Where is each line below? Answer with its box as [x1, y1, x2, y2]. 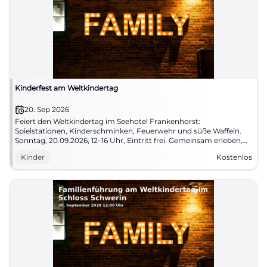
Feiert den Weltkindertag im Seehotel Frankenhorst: [15, 117, 200, 126]
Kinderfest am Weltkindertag [15, 83, 118, 92]
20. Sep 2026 [24, 105, 69, 114]
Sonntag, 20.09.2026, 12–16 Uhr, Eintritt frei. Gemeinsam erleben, [15, 136, 243, 145]
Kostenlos [216, 153, 252, 162]
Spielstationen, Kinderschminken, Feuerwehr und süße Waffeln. [15, 126, 241, 135]
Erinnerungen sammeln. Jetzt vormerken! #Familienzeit [15, 145, 215, 154]
